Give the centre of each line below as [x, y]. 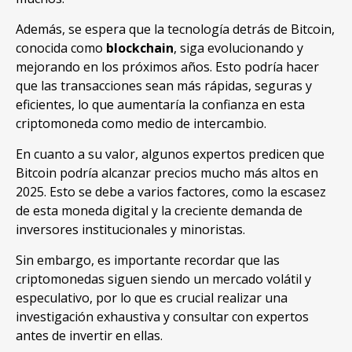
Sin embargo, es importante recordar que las [148, 260]
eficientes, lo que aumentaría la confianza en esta [160, 105]
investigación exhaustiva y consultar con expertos [162, 317]
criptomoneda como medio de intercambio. [141, 124]
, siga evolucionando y [238, 48]
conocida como [61, 48]
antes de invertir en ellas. [89, 336]
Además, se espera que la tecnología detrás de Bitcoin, [175, 29]
